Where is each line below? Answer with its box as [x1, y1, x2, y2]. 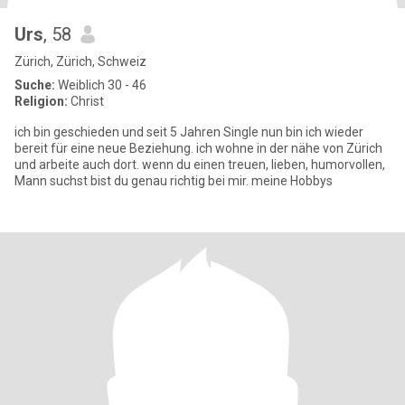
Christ [68, 94, 104, 108]
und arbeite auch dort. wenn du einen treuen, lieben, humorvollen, [14, 157, 385, 172]
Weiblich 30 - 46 [55, 78, 146, 92]
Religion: [14, 94, 68, 108]
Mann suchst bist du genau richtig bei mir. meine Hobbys [14, 174, 333, 188]
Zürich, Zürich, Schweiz [14, 54, 146, 69]
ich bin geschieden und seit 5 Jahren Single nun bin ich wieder [14, 125, 363, 139]
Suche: [14, 78, 55, 92]
